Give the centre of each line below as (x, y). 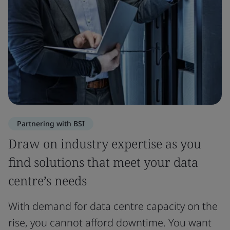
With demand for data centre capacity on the (113, 206)
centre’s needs (47, 180)
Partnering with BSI (51, 123)
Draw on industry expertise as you (105, 143)
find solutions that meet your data (103, 162)
